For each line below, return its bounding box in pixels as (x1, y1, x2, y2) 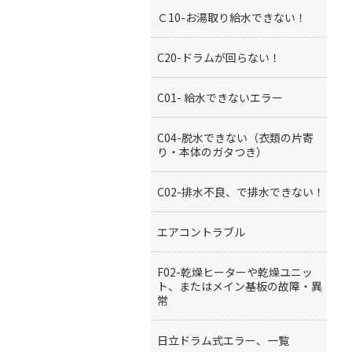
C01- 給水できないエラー (157, 90, 283, 105)
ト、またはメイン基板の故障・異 (157, 278, 322, 294)
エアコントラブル (157, 224, 245, 240)
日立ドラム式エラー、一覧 (157, 332, 289, 348)
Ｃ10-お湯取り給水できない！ (157, 9, 306, 25)
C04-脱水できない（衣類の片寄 (157, 130, 313, 145)
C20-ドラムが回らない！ (157, 49, 280, 65)
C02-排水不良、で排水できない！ (157, 184, 324, 200)
